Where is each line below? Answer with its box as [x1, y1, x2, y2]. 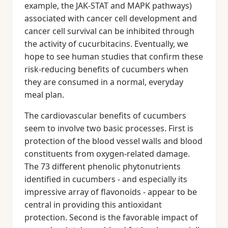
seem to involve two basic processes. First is [24, 123, 193, 134]
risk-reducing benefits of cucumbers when [24, 64, 188, 75]
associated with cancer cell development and [24, 13, 197, 24]
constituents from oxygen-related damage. [24, 148, 190, 159]
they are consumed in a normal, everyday [24, 76, 183, 88]
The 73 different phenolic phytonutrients [24, 161, 181, 172]
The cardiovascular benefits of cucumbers [24, 110, 186, 121]
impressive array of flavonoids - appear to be [24, 186, 197, 197]
